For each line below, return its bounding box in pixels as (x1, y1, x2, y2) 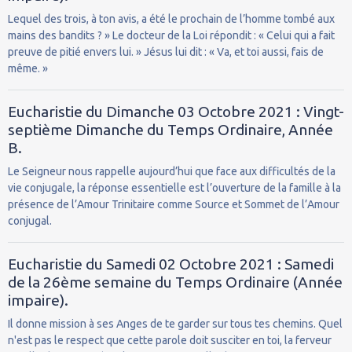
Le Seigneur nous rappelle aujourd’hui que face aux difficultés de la (8, 164, 335, 178)
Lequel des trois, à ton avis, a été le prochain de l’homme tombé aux (8, 12, 335, 25)
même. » (8, 61, 48, 75)
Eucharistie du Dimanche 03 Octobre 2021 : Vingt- (8, 102, 344, 120)
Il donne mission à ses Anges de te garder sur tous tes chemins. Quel (8, 317, 343, 330)
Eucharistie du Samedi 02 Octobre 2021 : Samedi (8, 255, 334, 273)
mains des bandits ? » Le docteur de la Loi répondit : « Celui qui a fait (8, 28, 335, 42)
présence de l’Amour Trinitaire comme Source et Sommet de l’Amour (8, 197, 339, 211)
